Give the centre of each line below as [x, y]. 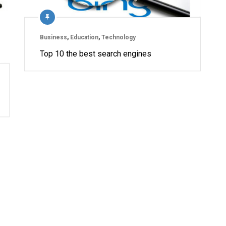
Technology [119, 38]
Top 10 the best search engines [96, 54]
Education [84, 38]
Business [54, 38]
